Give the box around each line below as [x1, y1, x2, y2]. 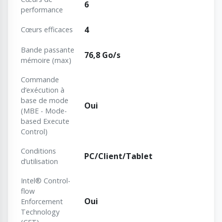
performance [21, 5, 63, 15]
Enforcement [21, 197, 63, 207]
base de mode [21, 96, 68, 106]
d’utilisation [21, 157, 58, 166]
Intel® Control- [21, 176, 70, 186]
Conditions [21, 146, 56, 156]
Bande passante [21, 45, 74, 55]
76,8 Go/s [84, 50, 120, 61]
